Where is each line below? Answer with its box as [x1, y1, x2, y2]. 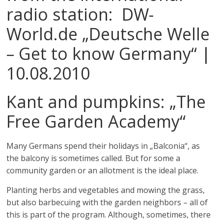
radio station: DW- [6, 3, 154, 26]
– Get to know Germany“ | [6, 42, 211, 65]
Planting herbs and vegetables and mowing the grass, [6, 185, 205, 195]
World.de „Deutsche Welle [6, 23, 210, 45]
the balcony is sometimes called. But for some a [6, 153, 181, 164]
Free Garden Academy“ [6, 110, 186, 133]
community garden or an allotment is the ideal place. [6, 165, 199, 176]
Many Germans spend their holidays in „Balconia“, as [6, 140, 200, 151]
